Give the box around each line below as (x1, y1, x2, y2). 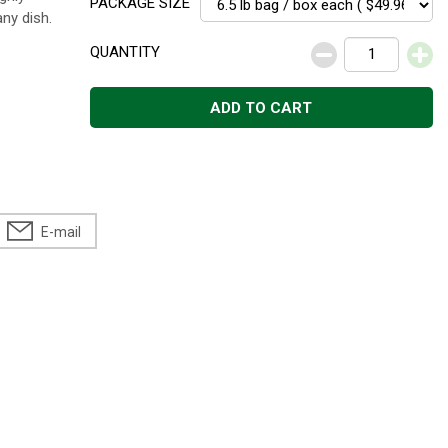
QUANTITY (89, 43, 160, 61)
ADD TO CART (210, 98, 313, 117)
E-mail (41, 224, 81, 240)
